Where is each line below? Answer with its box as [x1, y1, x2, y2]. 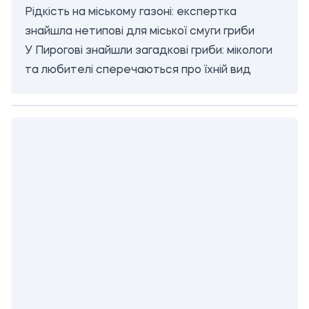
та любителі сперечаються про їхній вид [25, 65, 251, 76]
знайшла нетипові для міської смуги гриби [25, 26, 255, 37]
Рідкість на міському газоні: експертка [25, 7, 237, 18]
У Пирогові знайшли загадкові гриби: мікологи [25, 46, 272, 57]
